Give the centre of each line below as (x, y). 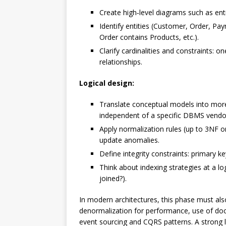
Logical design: (107, 83)
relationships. (121, 62)
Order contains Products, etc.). (149, 37)
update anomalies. (129, 140)
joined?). (113, 178)
